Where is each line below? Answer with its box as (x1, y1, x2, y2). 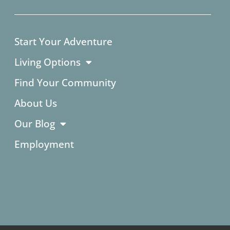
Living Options (14, 55, 81, 69)
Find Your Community (14, 75, 117, 89)
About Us (14, 96, 57, 110)
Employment (14, 137, 74, 151)
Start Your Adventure (14, 34, 113, 48)
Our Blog (14, 117, 55, 130)
